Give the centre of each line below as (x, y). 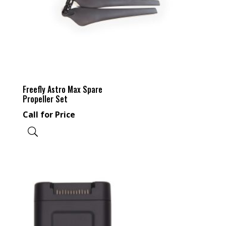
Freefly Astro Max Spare (62, 90)
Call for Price (49, 115)
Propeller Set (45, 99)
